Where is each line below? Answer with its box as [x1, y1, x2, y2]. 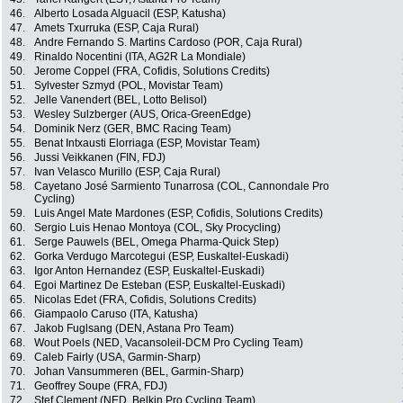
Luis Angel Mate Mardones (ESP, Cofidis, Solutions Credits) [34, 207, 323, 220]
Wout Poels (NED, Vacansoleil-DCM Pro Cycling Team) [34, 336, 303, 350]
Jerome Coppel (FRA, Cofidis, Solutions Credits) [34, 65, 270, 78]
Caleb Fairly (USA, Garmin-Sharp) [34, 351, 201, 364]
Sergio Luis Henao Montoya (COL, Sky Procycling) [34, 221, 281, 235]
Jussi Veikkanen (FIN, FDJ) [34, 151, 166, 165]
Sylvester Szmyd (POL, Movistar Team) [34, 79, 223, 93]
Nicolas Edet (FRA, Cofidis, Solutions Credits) [34, 293, 256, 307]
